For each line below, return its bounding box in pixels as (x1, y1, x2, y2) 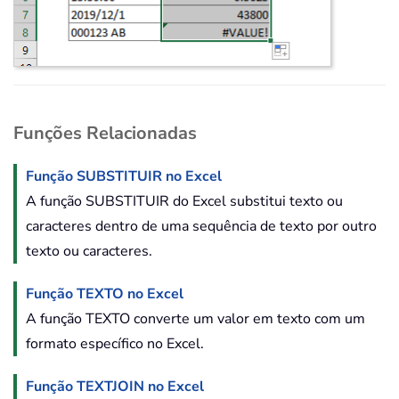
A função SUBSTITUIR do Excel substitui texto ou (26, 191, 343, 211)
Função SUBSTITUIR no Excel (26, 167, 222, 186)
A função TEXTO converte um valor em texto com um (26, 309, 365, 329)
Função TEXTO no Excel (26, 284, 183, 304)
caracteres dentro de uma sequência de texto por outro (26, 216, 377, 236)
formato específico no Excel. (26, 334, 204, 354)
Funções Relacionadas (13, 121, 197, 145)
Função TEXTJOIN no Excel (26, 377, 204, 396)
